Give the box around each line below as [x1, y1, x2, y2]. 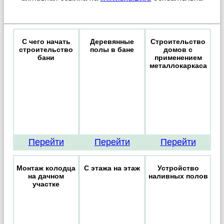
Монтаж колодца [16, 164, 75, 172]
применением [154, 53, 202, 62]
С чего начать [21, 37, 70, 46]
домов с [163, 45, 192, 54]
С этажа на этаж [84, 164, 140, 172]
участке [32, 180, 59, 188]
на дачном [28, 172, 64, 180]
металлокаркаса [149, 61, 207, 70]
